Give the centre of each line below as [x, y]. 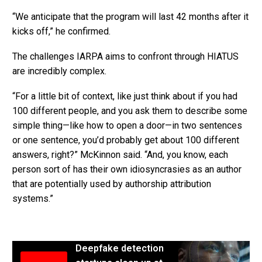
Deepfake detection [120, 248]
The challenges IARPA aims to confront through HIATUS [125, 56]
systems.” [33, 198]
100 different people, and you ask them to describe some [130, 111]
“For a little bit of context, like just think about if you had [125, 96]
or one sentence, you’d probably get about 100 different [126, 140]
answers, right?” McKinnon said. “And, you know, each [120, 154]
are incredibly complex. [59, 71]
